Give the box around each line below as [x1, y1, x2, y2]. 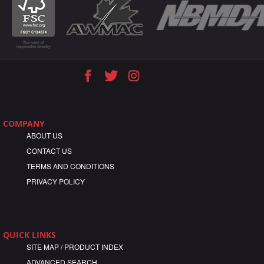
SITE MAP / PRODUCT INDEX [27, 242, 123, 252]
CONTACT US [27, 146, 72, 156]
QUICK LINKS [3, 229, 56, 241]
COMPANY [3, 118, 45, 130]
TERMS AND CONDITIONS [27, 161, 114, 171]
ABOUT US [27, 130, 62, 141]
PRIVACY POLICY [27, 176, 85, 187]
